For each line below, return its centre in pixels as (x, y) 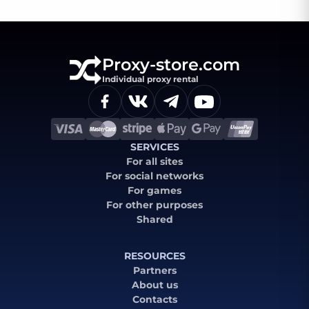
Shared (154, 219)
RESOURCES (154, 256)
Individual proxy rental (150, 79)
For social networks (154, 176)
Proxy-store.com (171, 65)
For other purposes (154, 205)
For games (154, 190)
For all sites (154, 161)
